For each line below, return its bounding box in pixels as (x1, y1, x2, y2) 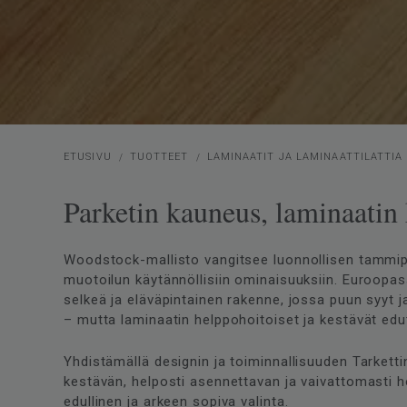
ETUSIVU (64, 151, 112, 164)
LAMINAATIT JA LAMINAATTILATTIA (206, 151, 403, 164)
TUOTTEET (129, 151, 189, 164)
